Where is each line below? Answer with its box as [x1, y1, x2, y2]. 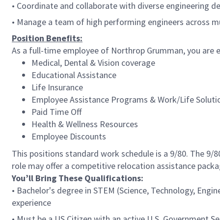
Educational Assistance [31, 69, 116, 81]
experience [12, 197, 51, 208]
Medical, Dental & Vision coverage [31, 57, 155, 68]
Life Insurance [31, 82, 83, 93]
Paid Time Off [31, 106, 82, 117]
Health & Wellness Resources [31, 118, 138, 130]
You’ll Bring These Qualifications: [12, 172, 143, 184]
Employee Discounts [31, 131, 106, 142]
